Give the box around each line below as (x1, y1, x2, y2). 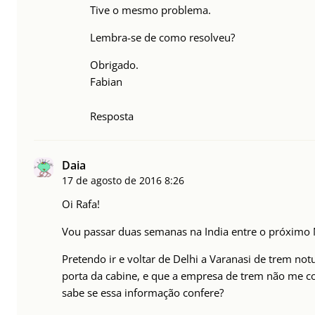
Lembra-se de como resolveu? (90, 30, 235, 45)
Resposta (90, 109, 134, 124)
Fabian (90, 75, 122, 89)
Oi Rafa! (62, 197, 100, 212)
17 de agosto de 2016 (62, 174, 162, 188)
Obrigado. (90, 58, 139, 72)
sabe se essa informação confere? (62, 285, 224, 300)
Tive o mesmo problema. (90, 3, 211, 18)
